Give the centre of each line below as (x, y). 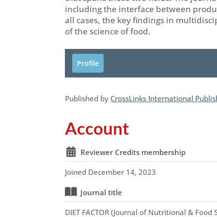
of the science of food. (108, 31)
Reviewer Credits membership (133, 152)
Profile (88, 63)
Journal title (101, 192)
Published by (88, 98)
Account (97, 128)
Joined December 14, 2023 (111, 172)
